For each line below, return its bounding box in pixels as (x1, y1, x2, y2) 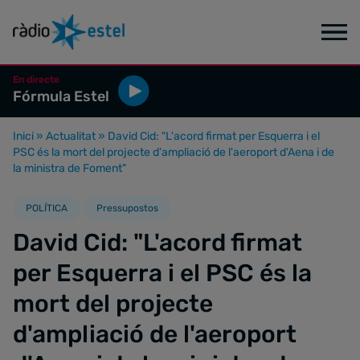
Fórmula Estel (13, 88, 109, 105)
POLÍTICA (26, 202, 67, 214)
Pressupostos (96, 202, 158, 214)
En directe (13, 74, 59, 85)
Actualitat (46, 129, 96, 143)
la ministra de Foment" (13, 162, 126, 175)
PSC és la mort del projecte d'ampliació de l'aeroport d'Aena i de (13, 145, 334, 159)
